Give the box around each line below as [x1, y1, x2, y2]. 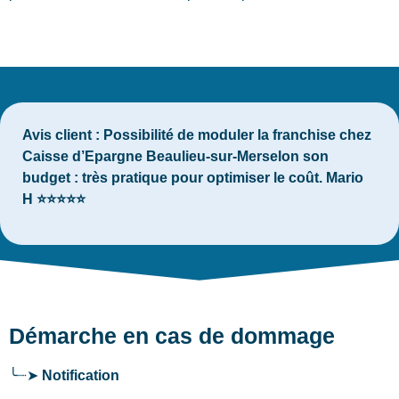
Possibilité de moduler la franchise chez [100, 126, 371, 142]
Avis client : [22, 126, 100, 142]
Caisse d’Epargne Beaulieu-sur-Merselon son [22, 148, 329, 164]
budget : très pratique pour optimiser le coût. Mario [22, 169, 363, 185]
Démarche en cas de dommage [9, 323, 335, 349]
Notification [42, 368, 119, 384]
